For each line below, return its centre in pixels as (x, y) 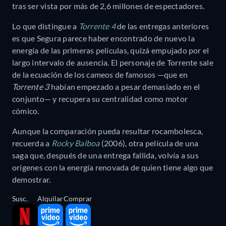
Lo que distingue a (45, 26)
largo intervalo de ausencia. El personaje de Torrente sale (113, 63)
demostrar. (32, 180)
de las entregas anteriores (162, 26)
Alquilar (50, 199)
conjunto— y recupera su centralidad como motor (100, 99)
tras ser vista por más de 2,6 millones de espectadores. (108, 6)
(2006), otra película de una (149, 143)
